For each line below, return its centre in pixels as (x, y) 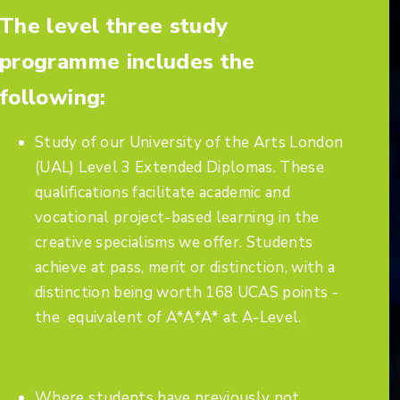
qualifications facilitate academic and (163, 193)
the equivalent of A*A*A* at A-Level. (168, 318)
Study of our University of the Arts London (189, 143)
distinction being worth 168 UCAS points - (187, 293)
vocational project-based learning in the (177, 218)
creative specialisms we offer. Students (174, 243)
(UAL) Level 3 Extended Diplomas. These (180, 168)
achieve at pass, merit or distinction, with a (185, 268)
